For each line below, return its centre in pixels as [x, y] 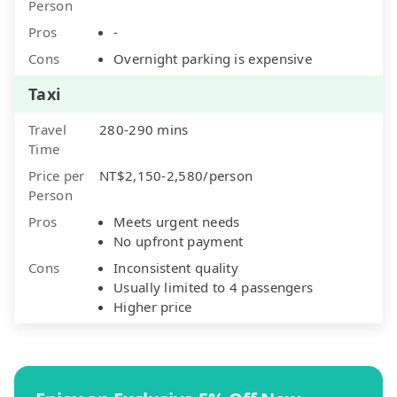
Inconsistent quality [176, 267]
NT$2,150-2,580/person [176, 175]
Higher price [153, 306]
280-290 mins [144, 129]
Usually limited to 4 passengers [214, 287]
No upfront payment [179, 241]
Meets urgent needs [177, 221]
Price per [57, 175]
